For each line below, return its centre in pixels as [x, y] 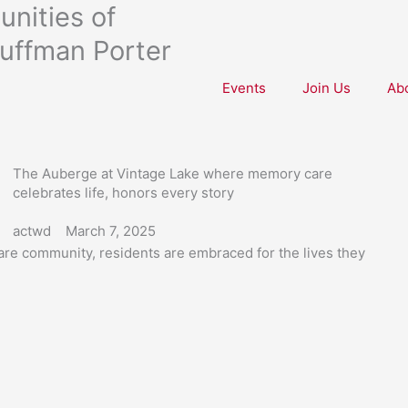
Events [244, 88]
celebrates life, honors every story [123, 193]
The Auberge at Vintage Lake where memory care [172, 173]
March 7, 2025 [110, 231]
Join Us [326, 88]
